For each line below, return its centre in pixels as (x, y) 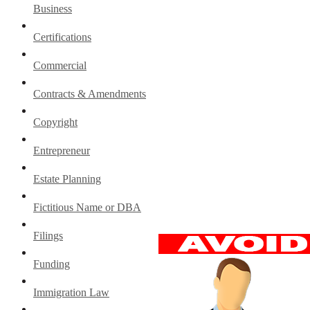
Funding (52, 264)
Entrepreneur (62, 150)
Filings (48, 235)
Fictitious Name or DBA (87, 207)
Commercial (60, 65)
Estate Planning (67, 179)
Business (53, 8)
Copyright (55, 122)
